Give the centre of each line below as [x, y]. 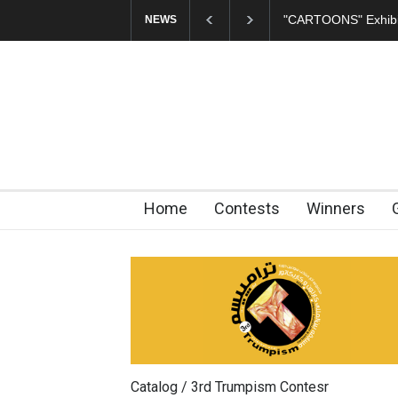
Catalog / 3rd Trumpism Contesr [230, 386]
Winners [336, 208]
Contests [247, 208]
